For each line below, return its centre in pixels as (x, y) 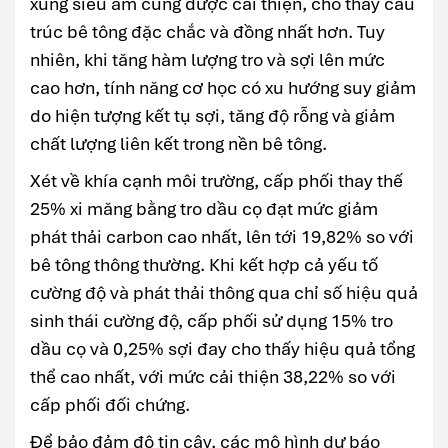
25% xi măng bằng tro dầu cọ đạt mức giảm (204, 208)
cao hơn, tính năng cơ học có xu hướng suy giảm (223, 87)
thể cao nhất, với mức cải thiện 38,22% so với (213, 376)
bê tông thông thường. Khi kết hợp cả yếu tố (204, 264)
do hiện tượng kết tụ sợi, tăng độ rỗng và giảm (212, 115)
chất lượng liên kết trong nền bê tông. (178, 143)
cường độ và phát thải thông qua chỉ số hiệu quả (224, 292)
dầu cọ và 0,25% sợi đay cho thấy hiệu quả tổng (222, 348)
